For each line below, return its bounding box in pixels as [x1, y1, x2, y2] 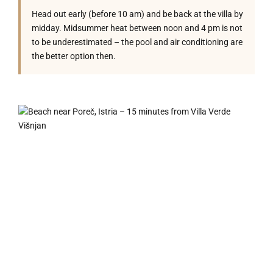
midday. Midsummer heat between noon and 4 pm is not [32, 23, 243, 33]
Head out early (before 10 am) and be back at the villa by [32, 9, 243, 19]
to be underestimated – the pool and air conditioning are [32, 37, 243, 47]
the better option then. [32, 51, 116, 61]
